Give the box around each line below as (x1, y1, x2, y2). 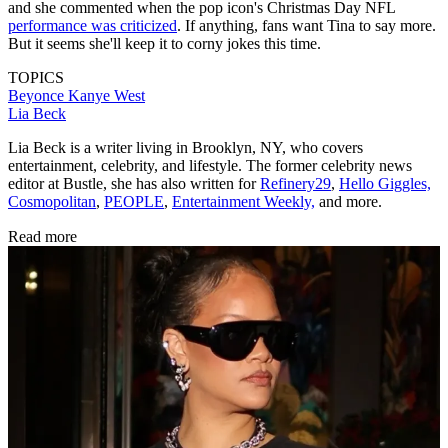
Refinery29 (260, 175, 331, 193)
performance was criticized (8, 17, 177, 35)
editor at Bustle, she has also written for (8, 175, 260, 193)
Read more (8, 228, 77, 246)
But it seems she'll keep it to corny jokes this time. (8, 35, 321, 53)
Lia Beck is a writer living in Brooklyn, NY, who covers (8, 139, 363, 157)
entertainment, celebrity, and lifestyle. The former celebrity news (8, 157, 412, 175)
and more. (315, 193, 382, 211)
